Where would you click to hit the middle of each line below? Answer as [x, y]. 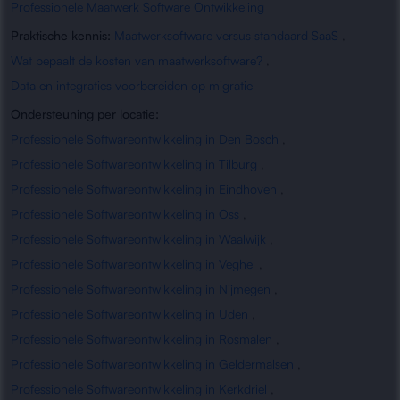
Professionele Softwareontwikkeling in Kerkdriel [139, 389]
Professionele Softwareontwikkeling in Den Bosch [145, 139]
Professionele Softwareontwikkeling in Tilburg [134, 164]
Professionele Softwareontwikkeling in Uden [129, 314]
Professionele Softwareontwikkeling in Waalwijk [138, 239]
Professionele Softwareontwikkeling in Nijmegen [141, 289]
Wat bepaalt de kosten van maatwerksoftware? [137, 60]
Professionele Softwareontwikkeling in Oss [125, 214]
